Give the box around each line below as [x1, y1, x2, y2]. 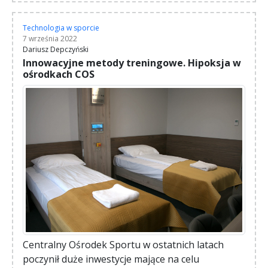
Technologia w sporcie [23, 22, 99, 33]
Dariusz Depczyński [23, 44, 89, 54]
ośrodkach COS [23, 67, 95, 81]
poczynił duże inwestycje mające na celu [23, 252, 199, 266]
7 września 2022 [23, 33, 77, 44]
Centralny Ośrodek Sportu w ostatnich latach [23, 238, 224, 252]
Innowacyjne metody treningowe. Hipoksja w [23, 56, 241, 69]
